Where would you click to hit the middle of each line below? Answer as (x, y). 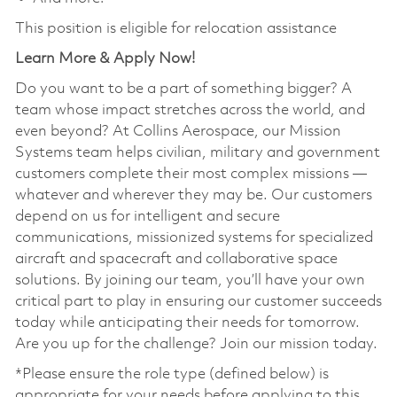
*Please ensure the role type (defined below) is (171, 374)
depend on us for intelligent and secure (147, 216)
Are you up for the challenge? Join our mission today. (198, 344)
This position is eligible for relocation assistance (175, 28)
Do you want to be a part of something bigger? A (183, 89)
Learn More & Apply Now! (105, 58)
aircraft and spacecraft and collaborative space (176, 259)
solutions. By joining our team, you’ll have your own (190, 280)
